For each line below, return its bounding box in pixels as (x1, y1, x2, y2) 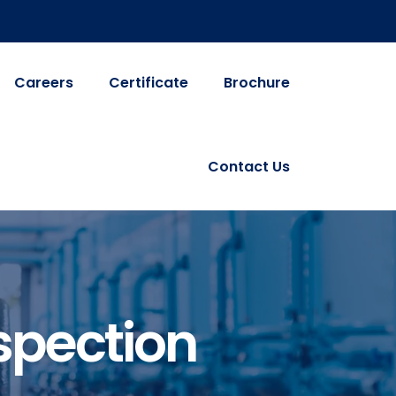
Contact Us (208, 156, 290, 177)
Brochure (224, 72, 290, 93)
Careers (14, 72, 73, 93)
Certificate (109, 72, 188, 93)
